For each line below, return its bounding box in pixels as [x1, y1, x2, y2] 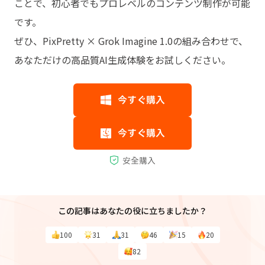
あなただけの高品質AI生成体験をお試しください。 [14, 53, 231, 67]
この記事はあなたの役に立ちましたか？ [58, 205, 207, 217]
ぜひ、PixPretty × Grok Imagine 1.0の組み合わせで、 [14, 34, 248, 49]
